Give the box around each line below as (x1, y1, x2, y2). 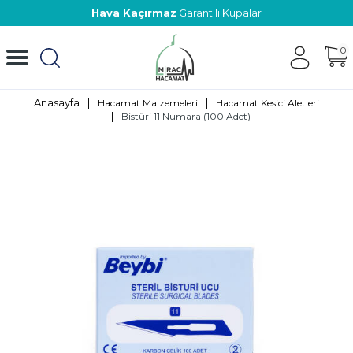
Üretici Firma (144, 6, 210, 19)
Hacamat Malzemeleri (98, 96, 198, 109)
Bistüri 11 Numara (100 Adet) (121, 110, 251, 122)
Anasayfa (34, 96, 80, 109)
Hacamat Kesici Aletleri (216, 96, 319, 109)
